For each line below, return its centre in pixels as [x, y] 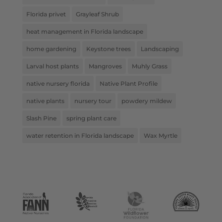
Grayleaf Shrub [97, 14]
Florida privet [46, 14]
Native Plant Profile [128, 83]
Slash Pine [41, 118]
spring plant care [91, 118]
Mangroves [105, 66]
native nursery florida [58, 83]
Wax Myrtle [160, 135]
